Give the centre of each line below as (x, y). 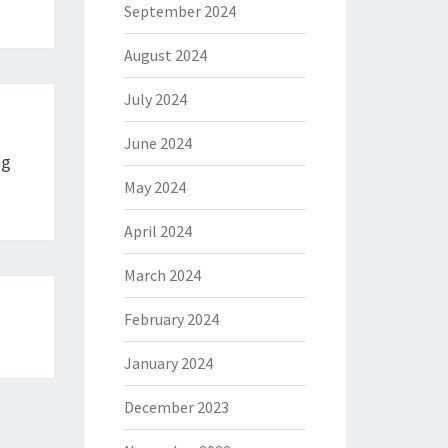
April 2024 (157, 231)
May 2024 (154, 187)
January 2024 (168, 363)
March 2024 (162, 275)
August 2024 (165, 55)
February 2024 (171, 319)
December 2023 (176, 407)
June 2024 (157, 143)
